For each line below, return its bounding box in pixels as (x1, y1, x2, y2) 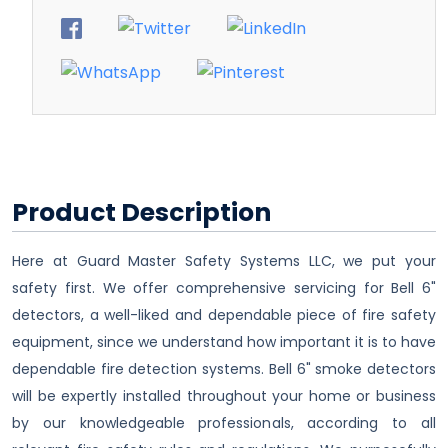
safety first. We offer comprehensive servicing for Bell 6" (12, 278, 436, 299)
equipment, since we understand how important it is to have (12, 332, 436, 353)
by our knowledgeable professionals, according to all (12, 413, 436, 434)
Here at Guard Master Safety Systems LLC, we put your (12, 251, 436, 272)
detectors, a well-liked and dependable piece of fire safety (12, 305, 436, 326)
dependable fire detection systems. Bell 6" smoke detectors (12, 359, 436, 380)
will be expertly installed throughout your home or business (12, 386, 436, 407)
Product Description (12, 195, 271, 231)
